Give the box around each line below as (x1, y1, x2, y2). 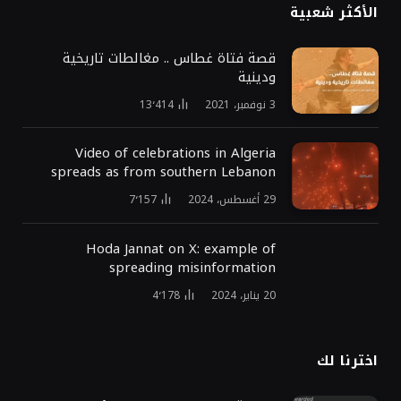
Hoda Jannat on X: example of (86, 235, 276, 261)
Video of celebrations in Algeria (75, 141, 276, 166)
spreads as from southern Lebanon (51, 159, 276, 185)
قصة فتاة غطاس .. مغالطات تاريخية (63, 45, 276, 71)
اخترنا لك (316, 347, 379, 373)
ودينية (238, 64, 276, 90)
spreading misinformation (109, 254, 276, 280)
